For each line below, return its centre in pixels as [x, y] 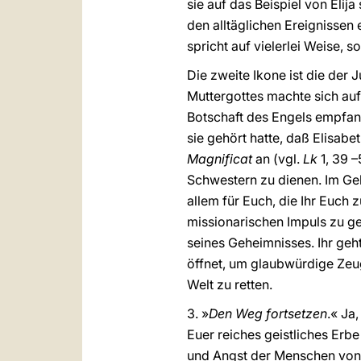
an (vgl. [278, 159]
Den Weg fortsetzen [268, 313]
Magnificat [220, 159]
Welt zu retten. [231, 284]
